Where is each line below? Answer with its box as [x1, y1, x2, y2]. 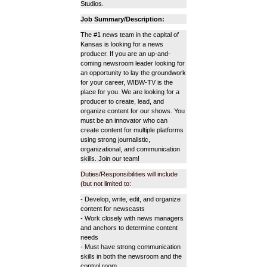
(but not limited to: [80, 180, 131, 188]
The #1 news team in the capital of [80, 31, 179, 39]
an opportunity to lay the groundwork [80, 69, 186, 77]
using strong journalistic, [80, 136, 150, 144]
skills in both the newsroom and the [80, 253, 182, 260]
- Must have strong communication [80, 243, 181, 251]
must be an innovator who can [80, 117, 167, 125]
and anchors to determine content [80, 224, 178, 232]
